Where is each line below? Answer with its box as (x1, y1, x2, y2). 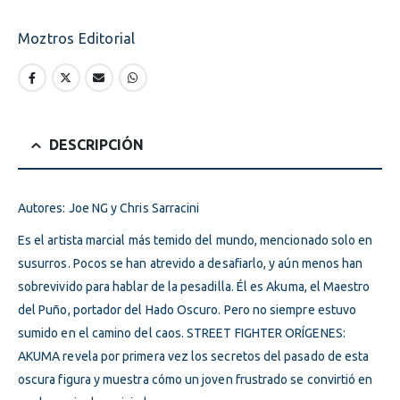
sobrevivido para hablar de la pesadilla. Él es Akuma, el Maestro (18, 279, 371, 294)
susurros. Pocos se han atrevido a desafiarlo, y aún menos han (18, 255, 363, 271)
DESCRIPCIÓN (49, 136, 144, 153)
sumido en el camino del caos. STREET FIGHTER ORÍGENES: (18, 325, 346, 340)
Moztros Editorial (18, 29, 136, 46)
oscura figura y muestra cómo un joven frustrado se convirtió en (18, 371, 373, 387)
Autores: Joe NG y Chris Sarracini (18, 200, 200, 215)
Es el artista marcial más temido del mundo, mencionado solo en (18, 232, 373, 247)
